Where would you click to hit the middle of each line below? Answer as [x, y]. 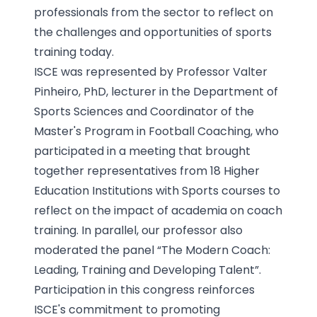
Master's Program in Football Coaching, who [156, 131]
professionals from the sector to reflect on [154, 12]
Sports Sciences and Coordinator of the [144, 111]
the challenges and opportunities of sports [153, 32]
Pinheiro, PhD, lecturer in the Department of [156, 91]
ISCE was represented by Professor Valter [151, 71]
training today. [74, 52]
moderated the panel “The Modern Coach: [152, 250]
